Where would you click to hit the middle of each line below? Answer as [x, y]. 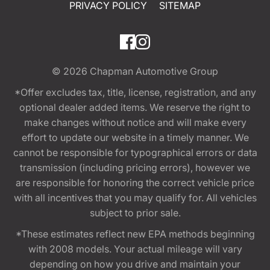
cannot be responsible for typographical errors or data [135, 152]
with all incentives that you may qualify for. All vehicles [135, 197]
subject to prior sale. [135, 212]
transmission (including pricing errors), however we [135, 167]
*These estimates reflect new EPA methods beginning [135, 234]
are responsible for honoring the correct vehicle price [135, 182]
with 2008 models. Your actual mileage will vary [135, 249]
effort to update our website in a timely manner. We [135, 137]
